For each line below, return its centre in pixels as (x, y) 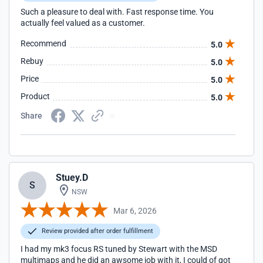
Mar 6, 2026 (135, 210)
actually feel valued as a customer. (83, 23)
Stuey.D (72, 178)
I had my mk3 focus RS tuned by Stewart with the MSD (119, 249)
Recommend (43, 43)
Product (35, 96)
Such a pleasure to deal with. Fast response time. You (117, 12)
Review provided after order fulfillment (97, 231)
